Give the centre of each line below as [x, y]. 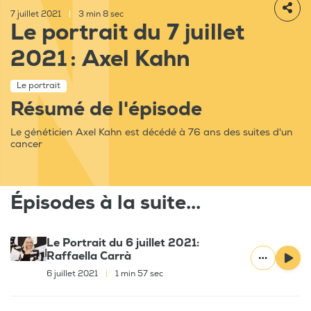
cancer [26, 144]
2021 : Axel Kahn [100, 59]
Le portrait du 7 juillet [127, 33]
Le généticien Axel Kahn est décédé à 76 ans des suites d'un [152, 133]
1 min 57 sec [138, 274]
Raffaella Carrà [89, 257]
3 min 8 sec [100, 15]
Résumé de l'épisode [106, 110]
